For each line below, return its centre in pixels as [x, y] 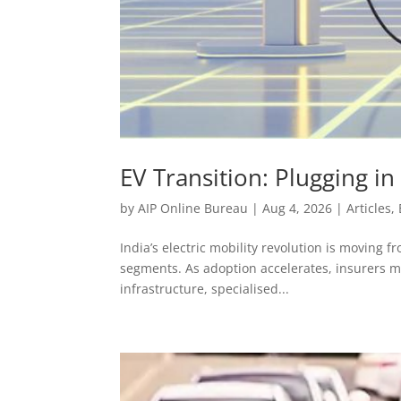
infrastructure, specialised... [205, 289]
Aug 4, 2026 [298, 209]
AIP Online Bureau [193, 209]
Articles [369, 209]
